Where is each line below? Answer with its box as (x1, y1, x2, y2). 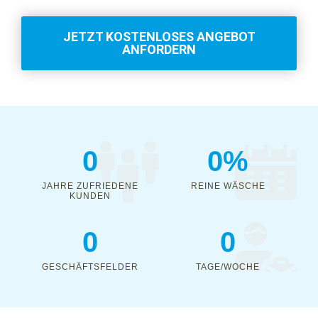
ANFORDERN (122, 42, 196, 57)
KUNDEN (70, 191, 111, 201)
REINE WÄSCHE (190, 181, 265, 191)
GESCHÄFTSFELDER (42, 262, 138, 272)
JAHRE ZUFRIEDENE (42, 181, 138, 191)
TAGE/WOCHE (196, 262, 260, 272)
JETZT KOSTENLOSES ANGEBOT (62, 29, 256, 44)
